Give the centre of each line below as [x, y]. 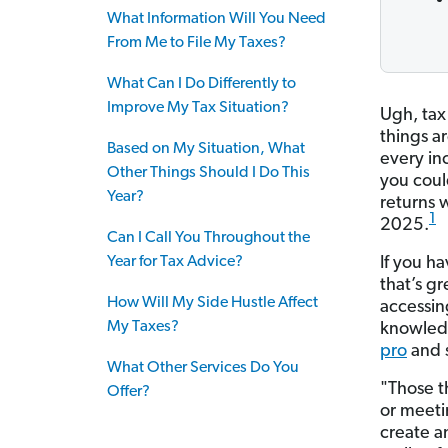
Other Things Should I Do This [208, 173]
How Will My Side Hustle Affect [212, 303]
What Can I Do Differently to [201, 84]
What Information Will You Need [216, 19]
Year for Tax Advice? [175, 262]
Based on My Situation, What [206, 149]
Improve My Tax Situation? [198, 108]
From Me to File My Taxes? [196, 43]
